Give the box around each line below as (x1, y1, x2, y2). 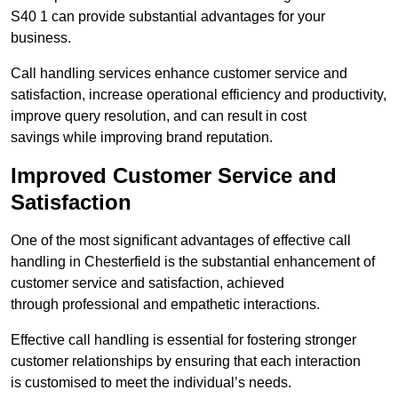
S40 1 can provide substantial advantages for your (11, 9, 325, 25)
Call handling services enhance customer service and (11, 66, 347, 82)
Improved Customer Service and (11, 163, 337, 188)
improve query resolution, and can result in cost (11, 108, 306, 124)
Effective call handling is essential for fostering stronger (11, 332, 356, 348)
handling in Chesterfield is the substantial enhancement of (11, 254, 375, 270)
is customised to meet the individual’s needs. (11, 375, 291, 391)
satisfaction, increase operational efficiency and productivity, (11, 87, 386, 103)
